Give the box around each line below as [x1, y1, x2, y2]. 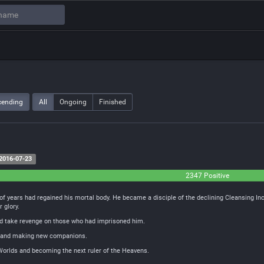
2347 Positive [185, 171, 229, 180]
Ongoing [60, 98, 87, 106]
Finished [99, 98, 126, 106]
